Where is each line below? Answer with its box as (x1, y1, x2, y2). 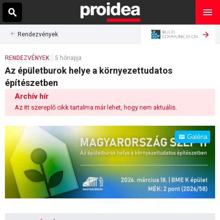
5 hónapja (55, 55, 82, 61)
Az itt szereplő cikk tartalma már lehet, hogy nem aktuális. (15, 104, 177, 111)
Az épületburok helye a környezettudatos (5, 65, 172, 76)
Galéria (187, 133, 207, 140)
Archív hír (15, 92, 49, 101)
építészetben (5, 78, 58, 88)
